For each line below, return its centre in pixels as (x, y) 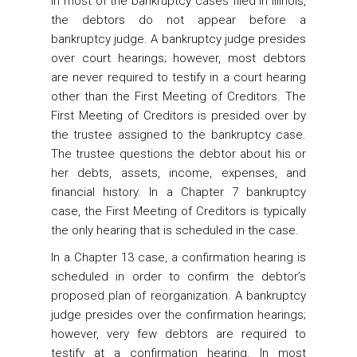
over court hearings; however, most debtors (178, 58)
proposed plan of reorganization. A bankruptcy (178, 296)
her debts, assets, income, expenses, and (178, 173)
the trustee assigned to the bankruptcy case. (178, 135)
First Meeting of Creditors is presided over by (178, 116)
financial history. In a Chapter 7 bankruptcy (178, 192)
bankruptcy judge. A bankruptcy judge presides (178, 39)
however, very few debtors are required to (178, 334)
